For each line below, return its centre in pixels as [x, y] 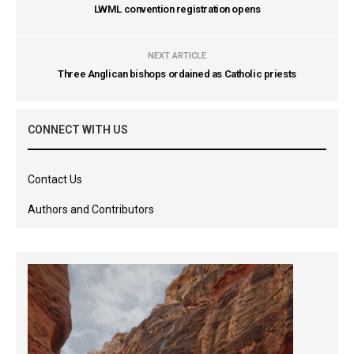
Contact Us [55, 179]
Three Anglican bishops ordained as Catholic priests [177, 74]
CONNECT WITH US [78, 130]
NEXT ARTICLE [177, 56]
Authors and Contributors [91, 209]
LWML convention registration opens [177, 9]
